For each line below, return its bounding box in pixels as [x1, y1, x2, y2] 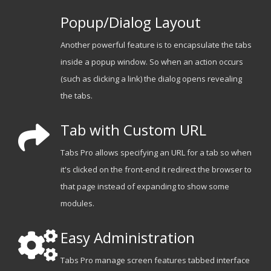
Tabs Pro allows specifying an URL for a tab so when [60, 147, 252, 158]
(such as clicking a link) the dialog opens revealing [60, 73, 242, 85]
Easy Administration [60, 227, 195, 248]
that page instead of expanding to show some [60, 181, 229, 192]
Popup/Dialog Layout [60, 12, 201, 33]
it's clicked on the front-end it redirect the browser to [60, 164, 252, 175]
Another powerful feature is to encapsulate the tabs [60, 39, 252, 51]
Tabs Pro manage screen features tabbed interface [60, 255, 250, 266]
